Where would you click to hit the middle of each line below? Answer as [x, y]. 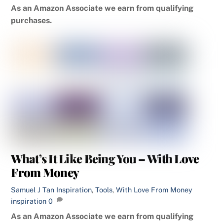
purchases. [32, 21]
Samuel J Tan [33, 189]
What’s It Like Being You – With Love [105, 159]
